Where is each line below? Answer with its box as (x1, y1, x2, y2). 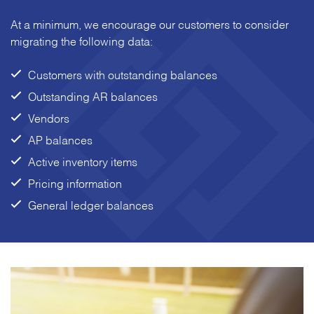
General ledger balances (28, 200, 153, 207)
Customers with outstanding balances (28, 70, 217, 77)
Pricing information (28, 179, 122, 186)
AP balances (28, 135, 93, 142)
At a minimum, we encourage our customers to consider (11, 20, 289, 27)
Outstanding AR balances (28, 92, 158, 99)
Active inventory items (28, 157, 137, 164)
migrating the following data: (11, 36, 153, 43)
